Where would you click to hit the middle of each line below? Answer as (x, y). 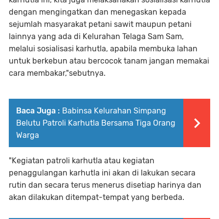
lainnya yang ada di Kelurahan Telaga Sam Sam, (96, 36)
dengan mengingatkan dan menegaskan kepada (98, 12)
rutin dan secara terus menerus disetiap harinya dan (105, 185)
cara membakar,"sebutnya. (57, 73)
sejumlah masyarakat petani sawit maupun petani (100, 24)
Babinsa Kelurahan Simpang (114, 111)
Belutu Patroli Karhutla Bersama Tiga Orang (96, 123)
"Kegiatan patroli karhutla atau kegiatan (82, 161)
